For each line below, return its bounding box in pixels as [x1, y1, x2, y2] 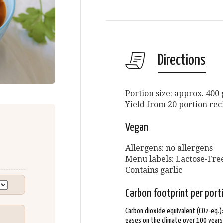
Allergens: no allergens [125, 143, 213, 153]
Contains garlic [125, 165, 182, 175]
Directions [158, 53, 206, 68]
